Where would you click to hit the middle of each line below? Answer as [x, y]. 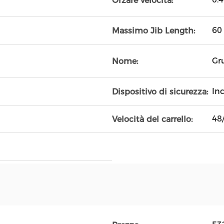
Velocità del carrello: [152, 119]
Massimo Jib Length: [153, 30]
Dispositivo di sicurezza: [160, 91]
